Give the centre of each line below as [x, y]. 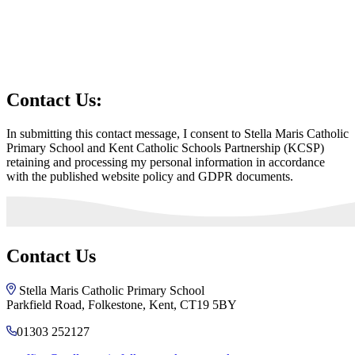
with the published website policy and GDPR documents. [150, 177]
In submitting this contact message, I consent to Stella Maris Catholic [177, 134]
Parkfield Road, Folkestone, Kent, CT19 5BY [122, 305]
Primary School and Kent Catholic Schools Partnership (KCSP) [165, 148]
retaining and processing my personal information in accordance [166, 162]
